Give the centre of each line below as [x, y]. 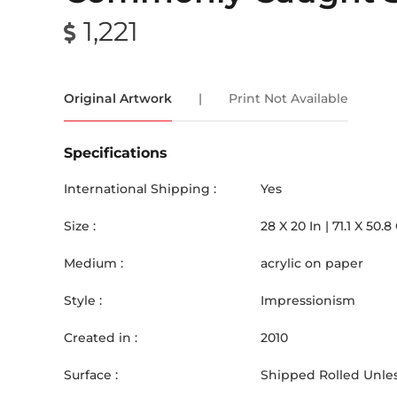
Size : [80, 226]
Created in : [101, 338]
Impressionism [308, 300]
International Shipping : [140, 189]
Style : [83, 300]
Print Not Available [288, 98]
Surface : [91, 375]
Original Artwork [118, 98]
